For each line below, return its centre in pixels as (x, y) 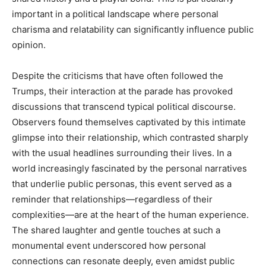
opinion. (29, 45)
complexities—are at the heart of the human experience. (130, 214)
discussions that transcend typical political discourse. (124, 106)
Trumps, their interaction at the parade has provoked (122, 91)
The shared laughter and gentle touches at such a (116, 230)
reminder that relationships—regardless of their (112, 199)
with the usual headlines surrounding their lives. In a (122, 153)
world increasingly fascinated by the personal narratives (129, 168)
